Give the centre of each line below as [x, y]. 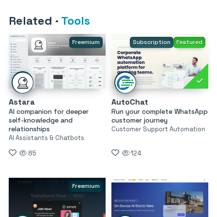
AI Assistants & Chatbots [46, 138]
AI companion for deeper [49, 111]
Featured [189, 42]
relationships [29, 129]
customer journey [139, 120]
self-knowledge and [41, 120]
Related [32, 21]
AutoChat [130, 102]
